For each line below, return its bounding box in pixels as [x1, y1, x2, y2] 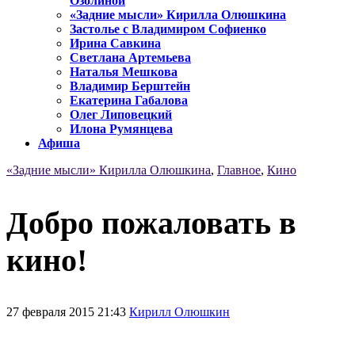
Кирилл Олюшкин [129, 304, 230, 319]
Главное [217, 163, 261, 177]
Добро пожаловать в [6, 204, 296, 241]
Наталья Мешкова [70, 65, 177, 79]
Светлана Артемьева [70, 51, 191, 65]
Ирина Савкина [70, 36, 161, 51]
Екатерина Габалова [70, 94, 188, 108]
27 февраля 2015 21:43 [6, 304, 129, 319]
